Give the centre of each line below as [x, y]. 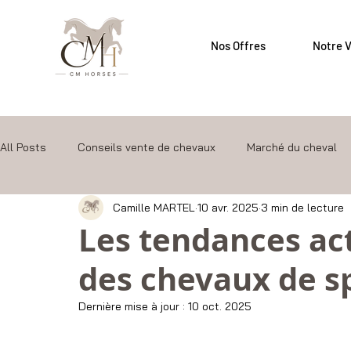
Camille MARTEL [154, 207]
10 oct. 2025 [220, 306]
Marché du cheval [292, 147]
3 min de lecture [302, 207]
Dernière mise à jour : [133, 306]
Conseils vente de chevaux [147, 147]
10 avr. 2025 [228, 207]
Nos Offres [238, 45]
